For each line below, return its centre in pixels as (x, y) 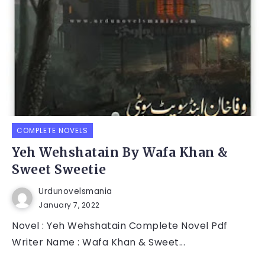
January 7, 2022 (69, 205)
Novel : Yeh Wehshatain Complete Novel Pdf (120, 225)
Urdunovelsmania (75, 191)
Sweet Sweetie (59, 169)
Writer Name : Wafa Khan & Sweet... (98, 242)
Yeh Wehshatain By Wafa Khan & (120, 152)
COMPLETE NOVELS (52, 130)
